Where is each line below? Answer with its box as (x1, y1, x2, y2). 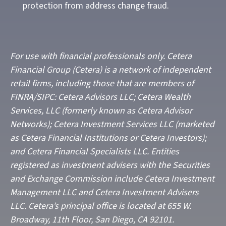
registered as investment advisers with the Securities (10, 159, 210, 172)
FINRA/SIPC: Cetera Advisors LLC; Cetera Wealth (10, 91, 191, 103)
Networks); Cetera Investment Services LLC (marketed (10, 118, 214, 131)
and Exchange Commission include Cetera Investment (10, 173, 214, 185)
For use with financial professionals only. (10, 50, 167, 63)
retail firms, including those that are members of (10, 77, 194, 90)
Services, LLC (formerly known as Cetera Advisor (10, 104, 192, 117)
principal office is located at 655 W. (59, 200, 191, 212)
